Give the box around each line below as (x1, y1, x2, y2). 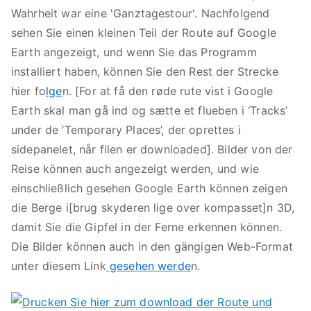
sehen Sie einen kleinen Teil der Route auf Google (11, 26, 276, 40)
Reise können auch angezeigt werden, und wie (11, 162, 259, 176)
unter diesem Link (11, 259, 106, 273)
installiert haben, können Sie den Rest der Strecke (11, 65, 279, 78)
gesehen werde (106, 259, 191, 273)
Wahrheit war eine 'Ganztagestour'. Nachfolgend (11, 6, 270, 20)
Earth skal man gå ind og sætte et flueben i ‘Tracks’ (11, 103, 288, 117)
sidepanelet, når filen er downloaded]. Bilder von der (11, 142, 293, 156)
